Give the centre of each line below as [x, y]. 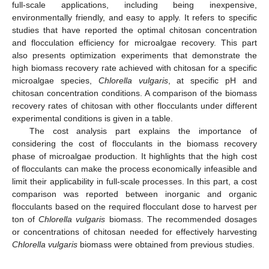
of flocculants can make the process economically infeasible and [134, 169]
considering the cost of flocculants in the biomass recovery [134, 144]
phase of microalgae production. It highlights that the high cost [134, 156]
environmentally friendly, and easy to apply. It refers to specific [134, 18]
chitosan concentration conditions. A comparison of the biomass [134, 93]
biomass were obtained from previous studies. [166, 245]
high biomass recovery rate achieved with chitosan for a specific [134, 68]
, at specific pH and [213, 81]
